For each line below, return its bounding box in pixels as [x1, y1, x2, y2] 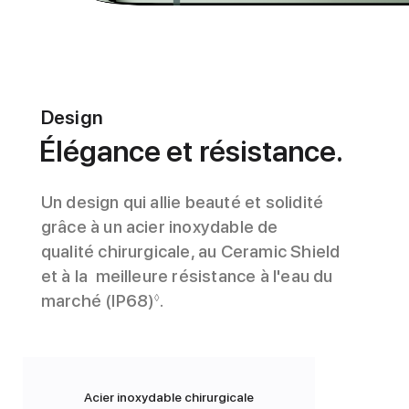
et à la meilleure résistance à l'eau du [40, 265, 333, 287]
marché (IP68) [40, 289, 155, 311]
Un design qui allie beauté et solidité [40, 191, 324, 213]
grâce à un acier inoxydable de [40, 215, 278, 237]
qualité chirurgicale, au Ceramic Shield [40, 240, 341, 262]
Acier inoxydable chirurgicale [83, 389, 254, 404]
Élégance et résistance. [38, 133, 344, 169]
